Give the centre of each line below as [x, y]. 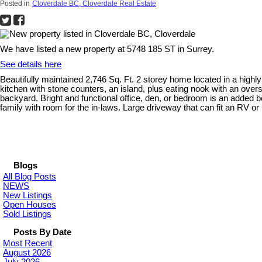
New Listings [27, 195]
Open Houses [30, 204]
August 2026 [27, 252]
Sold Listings [27, 214]
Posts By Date [42, 232]
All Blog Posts [30, 176]
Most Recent [27, 243]
